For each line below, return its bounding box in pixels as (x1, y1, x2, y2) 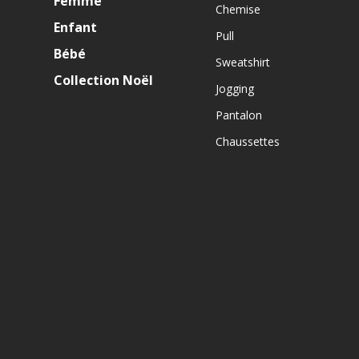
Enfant (54, 18, 98, 37)
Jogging (215, 81, 254, 97)
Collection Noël (54, 71, 154, 90)
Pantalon (215, 107, 262, 123)
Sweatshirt (215, 54, 270, 71)
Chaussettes (215, 134, 280, 150)
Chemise (215, 2, 260, 18)
